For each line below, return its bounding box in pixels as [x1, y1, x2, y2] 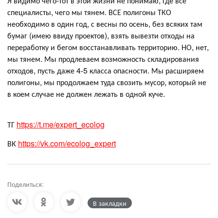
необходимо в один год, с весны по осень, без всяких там [7, 18, 202, 29]
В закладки [93, 198, 127, 208]
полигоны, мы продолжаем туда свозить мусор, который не [7, 76, 206, 88]
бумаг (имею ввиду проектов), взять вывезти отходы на [7, 29, 195, 41]
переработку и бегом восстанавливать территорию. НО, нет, [7, 41, 209, 53]
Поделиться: [7, 179, 44, 189]
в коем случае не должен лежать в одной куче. [7, 88, 165, 99]
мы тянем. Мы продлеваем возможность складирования [7, 53, 199, 64]
